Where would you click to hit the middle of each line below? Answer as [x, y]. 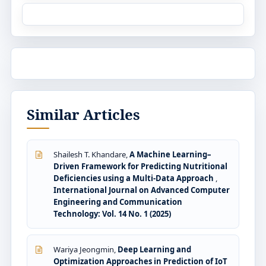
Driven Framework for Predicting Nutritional [140, 166]
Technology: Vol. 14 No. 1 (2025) [112, 213]
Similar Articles [83, 114]
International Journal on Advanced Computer [142, 190]
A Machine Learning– [170, 154]
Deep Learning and [154, 249]
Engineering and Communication [118, 202]
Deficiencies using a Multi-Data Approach [134, 178]
